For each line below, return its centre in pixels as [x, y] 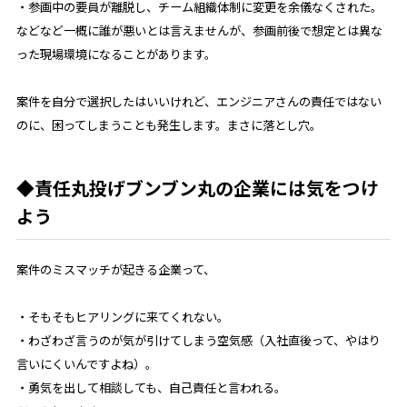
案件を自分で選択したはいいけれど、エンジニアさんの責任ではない [199, 102]
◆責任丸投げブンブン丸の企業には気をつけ [197, 187]
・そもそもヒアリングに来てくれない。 [122, 317]
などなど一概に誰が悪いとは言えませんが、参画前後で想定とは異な [199, 30]
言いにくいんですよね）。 [86, 364]
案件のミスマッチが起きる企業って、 [115, 269]
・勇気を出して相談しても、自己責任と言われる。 [151, 388]
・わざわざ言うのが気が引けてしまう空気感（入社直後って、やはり [198, 341]
